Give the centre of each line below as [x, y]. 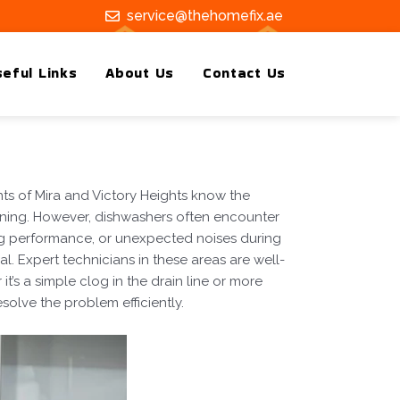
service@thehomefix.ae [205, 16]
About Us [140, 73]
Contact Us [244, 73]
